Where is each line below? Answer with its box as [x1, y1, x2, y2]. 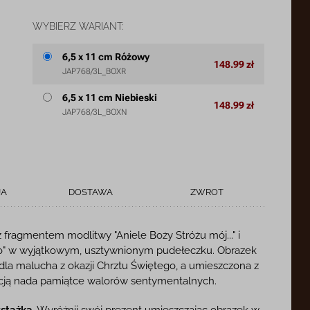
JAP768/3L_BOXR [62, 66, 126, 77]
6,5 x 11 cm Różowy [62, 51, 149, 63]
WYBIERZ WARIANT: [32, 20, 123, 32]
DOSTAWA [68, 186, 113, 197]
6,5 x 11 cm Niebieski [62, 92, 157, 104]
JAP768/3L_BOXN [62, 107, 127, 118]
